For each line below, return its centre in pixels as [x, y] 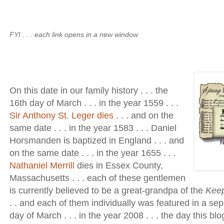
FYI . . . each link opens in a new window [74, 35]
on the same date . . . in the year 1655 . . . [93, 153]
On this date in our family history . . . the [89, 91]
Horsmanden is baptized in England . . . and [97, 141]
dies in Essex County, [119, 166]
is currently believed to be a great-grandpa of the [107, 191]
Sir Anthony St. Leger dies [61, 116]
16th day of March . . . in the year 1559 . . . [94, 103]
